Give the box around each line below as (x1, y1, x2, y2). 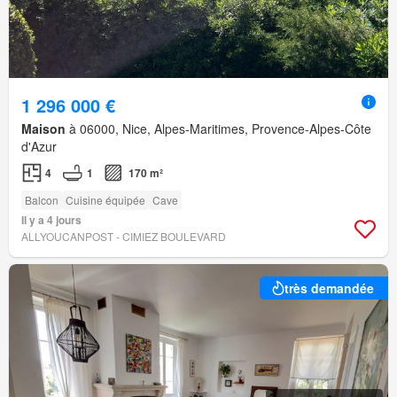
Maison (21, 120, 66, 138)
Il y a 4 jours (21, 212, 82, 229)
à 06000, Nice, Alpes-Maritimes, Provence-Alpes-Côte (66, 120, 371, 138)
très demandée (284, 279, 374, 298)
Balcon (25, 192, 58, 208)
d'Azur (21, 137, 57, 156)
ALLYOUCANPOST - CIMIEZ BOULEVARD (21, 229, 226, 245)
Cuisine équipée (66, 192, 145, 208)
